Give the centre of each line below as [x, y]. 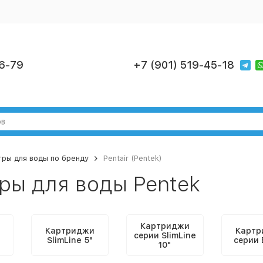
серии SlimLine [165, 235]
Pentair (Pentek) [132, 158]
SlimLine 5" [70, 240]
